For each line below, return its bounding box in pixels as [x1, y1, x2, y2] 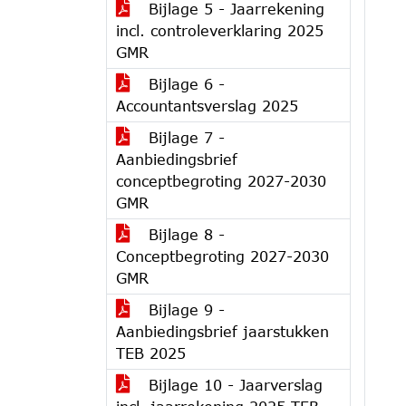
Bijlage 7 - [143, 129, 225, 146]
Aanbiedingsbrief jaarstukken [116, 323, 329, 340]
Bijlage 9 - [143, 301, 225, 318]
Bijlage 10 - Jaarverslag [143, 376, 323, 393]
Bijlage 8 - [143, 226, 225, 243]
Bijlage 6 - [143, 75, 225, 92]
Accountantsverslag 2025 [116, 97, 298, 114]
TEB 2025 [116, 344, 186, 362]
